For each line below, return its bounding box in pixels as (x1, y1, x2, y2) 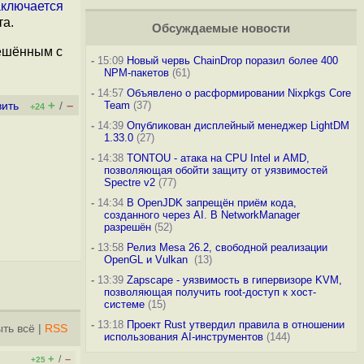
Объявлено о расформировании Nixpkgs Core (126, 87, 351, 99)
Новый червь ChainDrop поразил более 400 (126, 54, 338, 67)
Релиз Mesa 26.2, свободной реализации (126, 241, 327, 253)
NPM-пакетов (103, 67, 169, 79)
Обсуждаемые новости (151, 22, 290, 35)
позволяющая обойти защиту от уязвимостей (103, 164, 327, 176)
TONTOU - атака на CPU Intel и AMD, (126, 152, 310, 164)
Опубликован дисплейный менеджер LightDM (126, 119, 349, 132)
